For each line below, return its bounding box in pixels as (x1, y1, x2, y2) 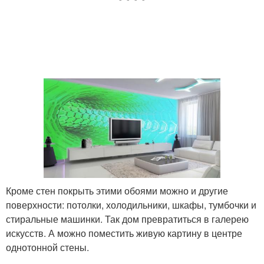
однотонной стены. (6, 240, 89, 254)
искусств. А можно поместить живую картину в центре (6, 226, 242, 240)
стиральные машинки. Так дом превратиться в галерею (6, 212, 249, 226)
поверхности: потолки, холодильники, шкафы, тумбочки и (6, 197, 256, 212)
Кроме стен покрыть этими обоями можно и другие (6, 183, 228, 197)
